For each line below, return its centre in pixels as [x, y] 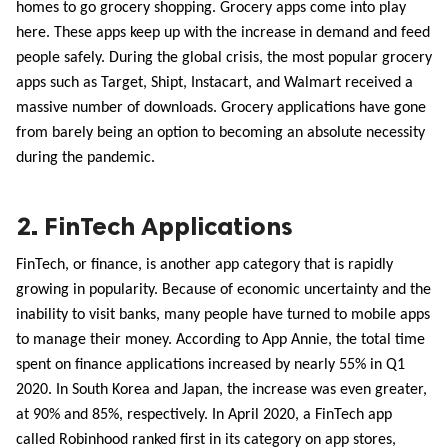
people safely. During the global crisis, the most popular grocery [224, 58]
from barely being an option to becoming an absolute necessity [220, 133]
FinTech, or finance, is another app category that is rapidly [204, 265]
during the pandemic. [85, 158]
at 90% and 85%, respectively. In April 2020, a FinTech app [204, 415]
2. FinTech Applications [154, 227]
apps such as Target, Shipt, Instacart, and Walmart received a [214, 83]
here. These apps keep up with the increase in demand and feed [223, 33]
